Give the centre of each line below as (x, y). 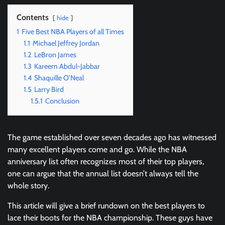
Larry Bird (49, 89)
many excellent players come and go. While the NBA (97, 149)
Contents (33, 17)
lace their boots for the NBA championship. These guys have (110, 217)
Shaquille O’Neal (59, 78)
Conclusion (62, 101)
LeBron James (55, 54)
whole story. (28, 185)
